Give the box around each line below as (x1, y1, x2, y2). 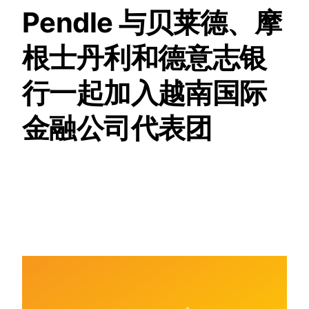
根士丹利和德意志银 (22, 41, 267, 75)
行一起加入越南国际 (22, 76, 267, 110)
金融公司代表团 (22, 111, 212, 146)
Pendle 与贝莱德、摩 (22, 6, 282, 40)
